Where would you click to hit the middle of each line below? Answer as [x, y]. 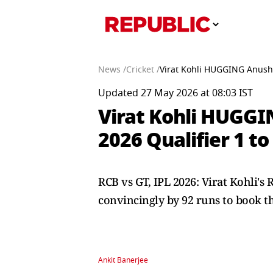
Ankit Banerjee [123, 260]
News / [112, 70]
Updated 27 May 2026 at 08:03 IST [175, 93]
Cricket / [143, 70]
